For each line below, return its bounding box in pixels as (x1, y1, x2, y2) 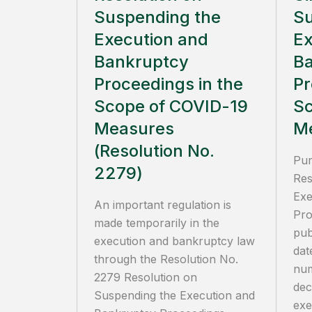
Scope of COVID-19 (94, 96, 248, 116)
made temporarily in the (94, 216, 219, 230)
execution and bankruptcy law (94, 234, 255, 248)
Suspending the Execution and (94, 288, 255, 302)
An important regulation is (94, 198, 231, 212)
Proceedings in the (94, 74, 243, 94)
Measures (94, 118, 174, 139)
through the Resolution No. (94, 252, 238, 266)
